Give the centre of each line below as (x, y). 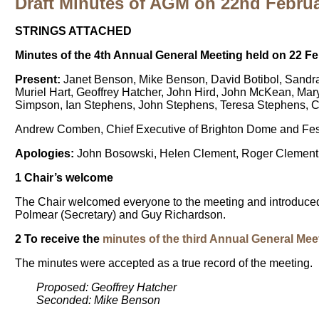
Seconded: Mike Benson (99, 300)
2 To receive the (59, 239)
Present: (38, 80)
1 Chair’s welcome (64, 178)
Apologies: (45, 154)
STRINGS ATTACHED (74, 31)
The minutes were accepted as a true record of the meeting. (164, 263)
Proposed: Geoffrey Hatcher (107, 288)
